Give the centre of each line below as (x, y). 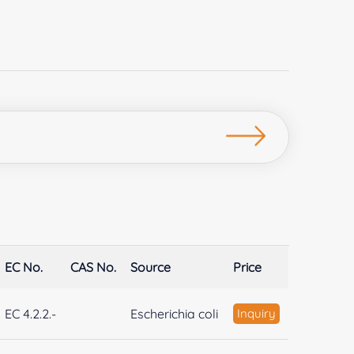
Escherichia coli (175, 313)
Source (151, 267)
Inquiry (257, 313)
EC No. (24, 267)
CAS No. (94, 267)
